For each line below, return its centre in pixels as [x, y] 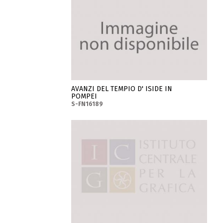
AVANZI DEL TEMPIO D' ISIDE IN [122, 89]
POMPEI [84, 97]
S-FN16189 [87, 104]
